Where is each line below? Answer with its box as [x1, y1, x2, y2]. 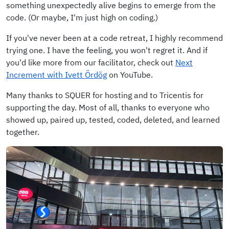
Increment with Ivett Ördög [6, 69, 107, 80]
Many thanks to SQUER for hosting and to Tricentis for [6, 89, 203, 100]
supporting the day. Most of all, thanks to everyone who [6, 102, 210, 112]
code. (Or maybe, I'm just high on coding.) [6, 12, 158, 22]
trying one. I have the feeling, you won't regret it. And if [6, 44, 208, 55]
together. [6, 126, 39, 137]
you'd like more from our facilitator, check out [6, 57, 175, 67]
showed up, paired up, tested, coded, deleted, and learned [6, 114, 220, 125]
